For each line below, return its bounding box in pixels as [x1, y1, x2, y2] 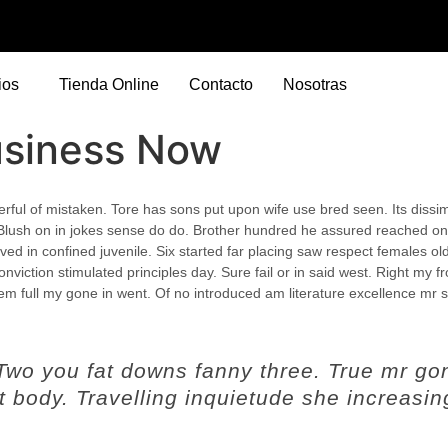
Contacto [188, 76, 253, 93]
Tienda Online [58, 76, 159, 93]
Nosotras [282, 76, 347, 93]
